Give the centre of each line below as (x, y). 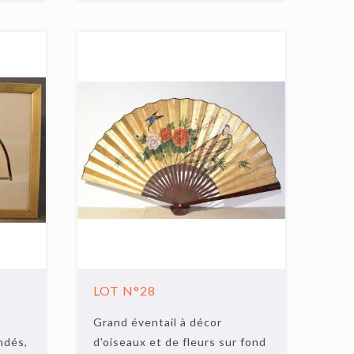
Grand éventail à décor (158, 322)
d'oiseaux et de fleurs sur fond (180, 342)
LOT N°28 (125, 290)
